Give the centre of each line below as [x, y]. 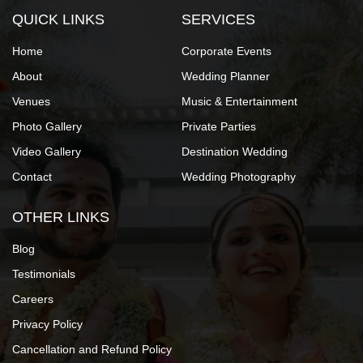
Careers [33, 299]
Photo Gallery [47, 127]
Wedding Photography [239, 177]
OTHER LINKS [61, 218]
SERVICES [218, 20]
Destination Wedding [235, 152]
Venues [31, 102]
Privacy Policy [47, 325]
